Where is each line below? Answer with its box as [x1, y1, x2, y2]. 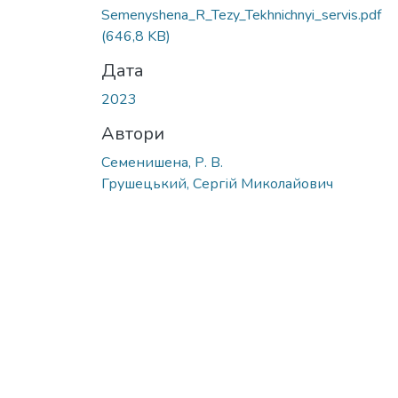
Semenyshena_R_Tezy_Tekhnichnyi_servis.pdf [101, 4, 381, 25]
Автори [101, 121, 164, 146]
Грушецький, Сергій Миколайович [101, 173, 333, 194]
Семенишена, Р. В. [101, 152, 223, 172]
